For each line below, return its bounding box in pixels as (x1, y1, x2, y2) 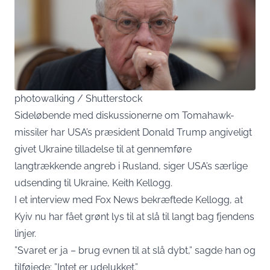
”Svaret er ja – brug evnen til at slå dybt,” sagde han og (14, 245, 256, 257)
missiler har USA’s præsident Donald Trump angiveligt (14, 127, 252, 139)
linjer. (14, 228, 36, 240)
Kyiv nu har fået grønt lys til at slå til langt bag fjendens (14, 211, 254, 223)
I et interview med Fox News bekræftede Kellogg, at (14, 194, 243, 206)
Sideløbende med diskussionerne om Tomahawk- (14, 110, 234, 122)
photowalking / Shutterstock (14, 93, 142, 105)
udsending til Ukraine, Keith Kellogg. (14, 177, 172, 189)
